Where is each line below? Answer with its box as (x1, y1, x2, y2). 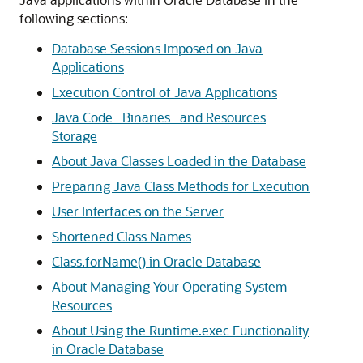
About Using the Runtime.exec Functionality (52, 322, 309, 339)
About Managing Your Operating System (52, 278, 287, 295)
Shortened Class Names (52, 228, 191, 245)
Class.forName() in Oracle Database (52, 253, 261, 270)
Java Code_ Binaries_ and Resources (52, 109, 266, 126)
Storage (52, 127, 97, 144)
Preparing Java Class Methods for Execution (52, 177, 310, 194)
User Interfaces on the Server (52, 203, 224, 220)
